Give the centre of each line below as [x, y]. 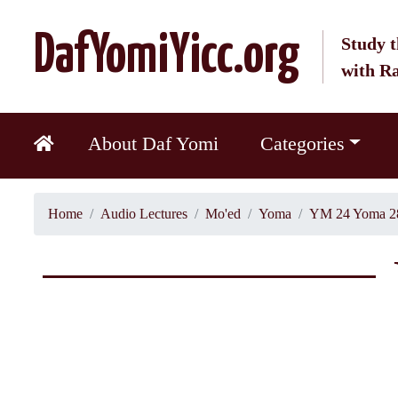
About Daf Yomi [154, 143]
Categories [302, 143]
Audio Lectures [143, 214]
